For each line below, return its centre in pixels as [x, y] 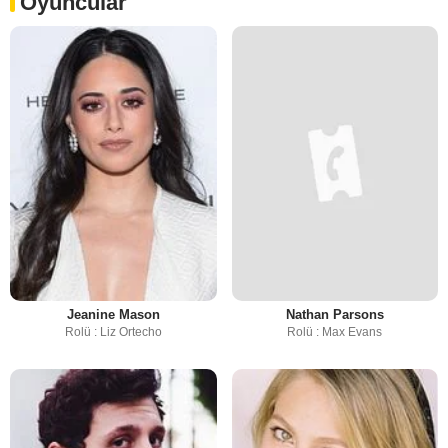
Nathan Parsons [334, 315]
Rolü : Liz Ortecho [113, 332]
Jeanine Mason [113, 315]
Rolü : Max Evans [335, 332]
